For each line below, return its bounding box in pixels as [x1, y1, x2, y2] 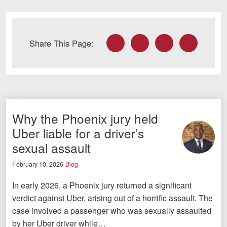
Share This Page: [29, 36, 94, 49]
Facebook [105, 33, 141, 46]
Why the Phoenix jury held [12, 109, 158, 127]
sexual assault [12, 138, 91, 157]
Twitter [130, 33, 154, 46]
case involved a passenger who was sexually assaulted [12, 205, 211, 217]
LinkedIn [154, 33, 185, 46]
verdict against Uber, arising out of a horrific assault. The [12, 192, 213, 204]
